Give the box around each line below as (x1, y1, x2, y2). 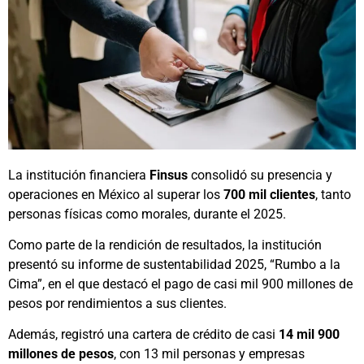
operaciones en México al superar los (8, 186, 223, 202)
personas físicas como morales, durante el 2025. (8, 206, 286, 222)
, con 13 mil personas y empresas (114, 346, 305, 362)
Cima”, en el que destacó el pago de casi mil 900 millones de (8, 275, 353, 292)
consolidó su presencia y (188, 167, 332, 183)
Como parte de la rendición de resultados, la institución (8, 236, 322, 253)
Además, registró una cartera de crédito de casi (8, 327, 275, 343)
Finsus (149, 167, 188, 183)
